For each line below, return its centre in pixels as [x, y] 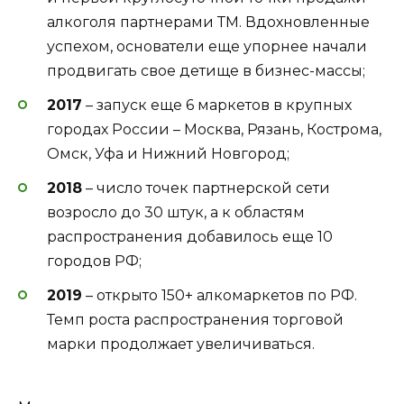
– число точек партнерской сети [206, 188]
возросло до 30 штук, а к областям [176, 212]
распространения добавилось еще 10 [190, 237]
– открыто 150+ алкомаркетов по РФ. [220, 296]
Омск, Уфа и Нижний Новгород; [168, 153]
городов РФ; [94, 261]
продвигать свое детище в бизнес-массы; [206, 70]
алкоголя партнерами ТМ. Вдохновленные [208, 22]
